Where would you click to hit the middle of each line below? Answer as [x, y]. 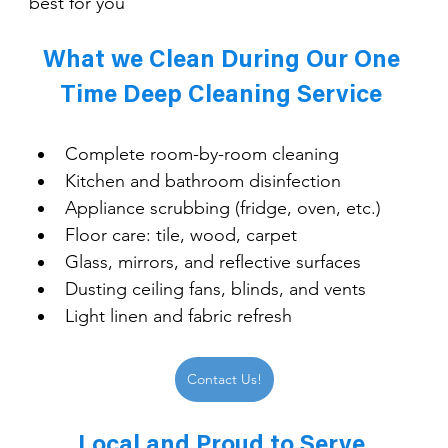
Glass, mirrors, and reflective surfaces [212, 261]
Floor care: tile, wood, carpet [180, 234]
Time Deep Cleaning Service [224, 95]
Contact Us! [224, 378]
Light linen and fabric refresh [178, 315]
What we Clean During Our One [224, 60]
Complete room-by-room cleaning [201, 153]
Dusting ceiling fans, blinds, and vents [215, 288]
